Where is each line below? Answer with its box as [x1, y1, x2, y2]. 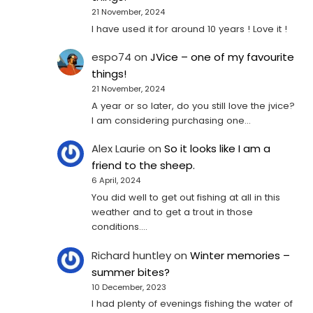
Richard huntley [92, 247, 172, 263]
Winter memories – [190, 247, 291, 263]
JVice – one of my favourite [150, 50, 295, 65]
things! [92, 66, 127, 82]
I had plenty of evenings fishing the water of [92, 297, 293, 311]
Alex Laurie [92, 141, 146, 156]
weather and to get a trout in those [92, 205, 254, 219]
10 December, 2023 [92, 281, 167, 293]
